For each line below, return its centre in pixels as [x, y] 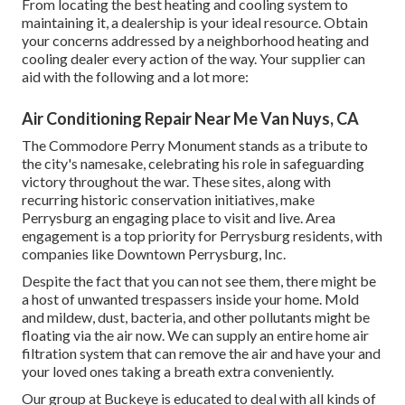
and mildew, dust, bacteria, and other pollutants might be [196, 317]
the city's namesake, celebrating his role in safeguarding [193, 164]
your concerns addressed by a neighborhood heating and [195, 41]
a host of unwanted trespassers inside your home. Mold [190, 299]
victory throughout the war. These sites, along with [176, 182]
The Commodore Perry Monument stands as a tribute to [195, 146]
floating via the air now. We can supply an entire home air [195, 335]
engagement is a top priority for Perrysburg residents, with [202, 236]
